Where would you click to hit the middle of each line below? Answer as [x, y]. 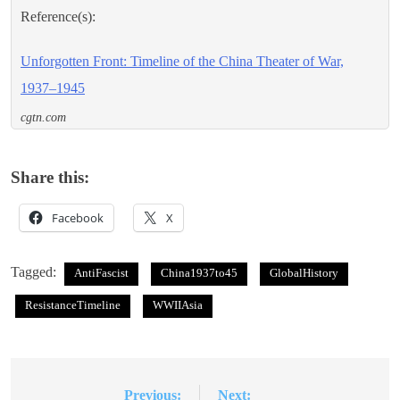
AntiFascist [101, 272]
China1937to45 [199, 272]
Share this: [50, 177]
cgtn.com [43, 117]
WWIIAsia [178, 304]
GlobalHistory [304, 272]
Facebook [78, 217]
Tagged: [35, 271]
